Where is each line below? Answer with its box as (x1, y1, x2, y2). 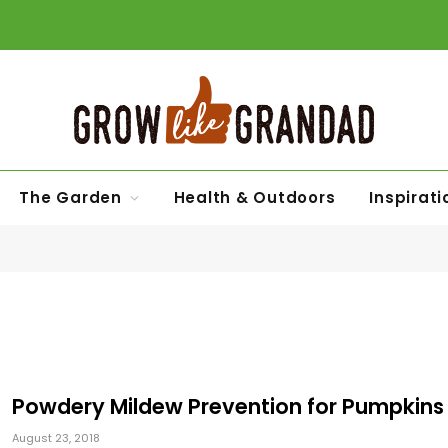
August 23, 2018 (12, 430, 100, 446)
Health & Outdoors (173, 187, 336, 208)
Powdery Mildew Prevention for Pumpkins (12, 392, 444, 421)
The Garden (19, 187, 122, 208)
